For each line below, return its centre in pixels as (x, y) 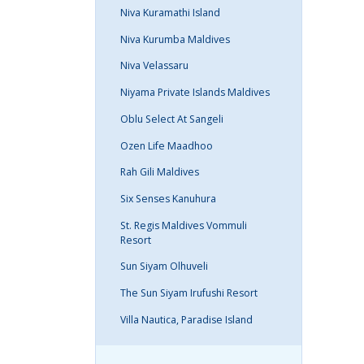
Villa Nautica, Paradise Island (186, 319)
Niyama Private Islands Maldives (195, 93)
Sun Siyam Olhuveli (164, 266)
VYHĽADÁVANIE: (206, 340)
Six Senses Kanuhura (168, 198)
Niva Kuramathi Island (170, 13)
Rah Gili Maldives (160, 172)
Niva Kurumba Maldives (175, 39)
